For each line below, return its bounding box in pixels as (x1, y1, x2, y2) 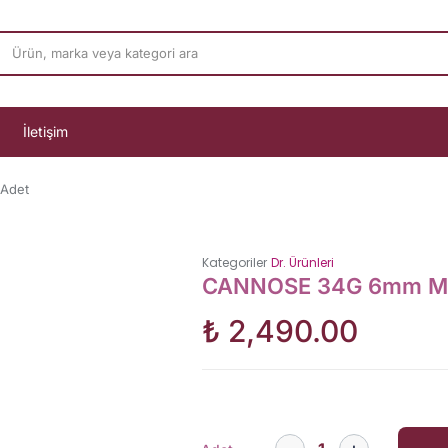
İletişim (23, 123, 68, 140)
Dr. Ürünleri (270, 254, 334, 272)
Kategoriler (201, 254, 267, 272)
